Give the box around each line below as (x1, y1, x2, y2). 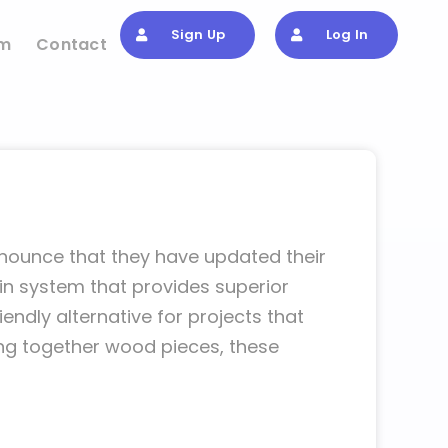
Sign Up (170, 25, 225, 44)
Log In (325, 25, 368, 44)
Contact (36, 32, 107, 56)
